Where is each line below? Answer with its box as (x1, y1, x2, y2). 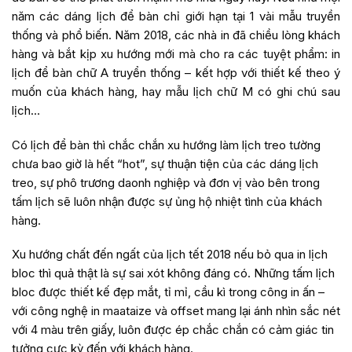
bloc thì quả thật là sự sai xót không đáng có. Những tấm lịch (12, 266, 335, 280)
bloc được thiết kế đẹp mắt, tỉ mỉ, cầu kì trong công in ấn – (12, 284, 324, 299)
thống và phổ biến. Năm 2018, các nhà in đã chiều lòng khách (12, 27, 340, 42)
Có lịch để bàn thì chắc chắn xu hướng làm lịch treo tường (12, 137, 321, 152)
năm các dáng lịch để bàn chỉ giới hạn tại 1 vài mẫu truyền (12, 9, 340, 24)
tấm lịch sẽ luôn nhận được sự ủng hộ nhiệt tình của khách (12, 193, 322, 209)
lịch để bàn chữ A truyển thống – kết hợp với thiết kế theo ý (12, 65, 340, 80)
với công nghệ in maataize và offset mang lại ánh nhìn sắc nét (12, 303, 340, 318)
